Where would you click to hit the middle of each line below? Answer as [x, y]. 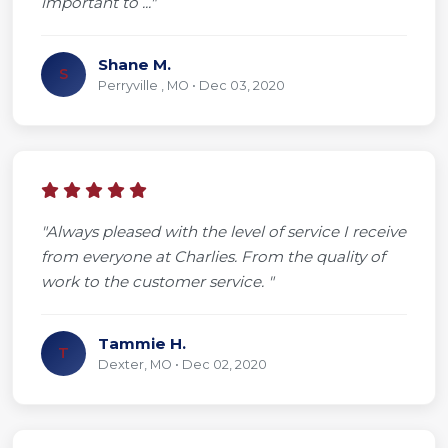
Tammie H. [142, 343]
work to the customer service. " [157, 281]
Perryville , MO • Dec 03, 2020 [191, 85]
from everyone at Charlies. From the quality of [213, 256]
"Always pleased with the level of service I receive [223, 231]
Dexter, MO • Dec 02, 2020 [182, 364]
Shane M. [134, 64]
